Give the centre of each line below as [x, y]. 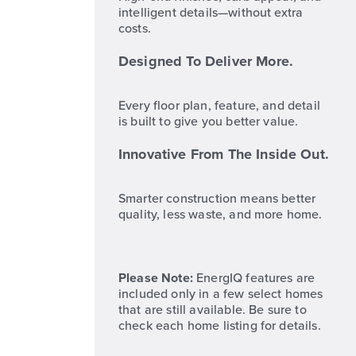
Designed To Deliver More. [206, 62]
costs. [135, 29]
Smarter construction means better [217, 199]
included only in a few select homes [221, 294]
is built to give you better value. [209, 122]
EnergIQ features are [254, 278]
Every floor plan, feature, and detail [219, 106]
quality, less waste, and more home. [221, 215]
